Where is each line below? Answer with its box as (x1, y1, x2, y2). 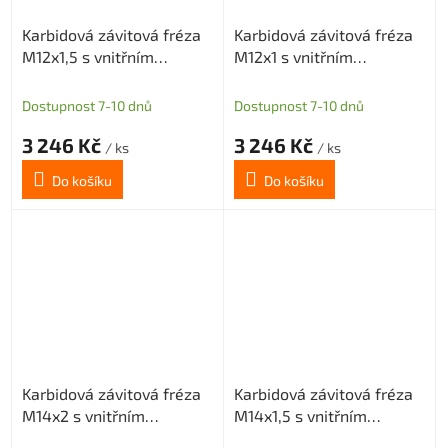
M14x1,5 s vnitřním (234, 405, 367, 425)
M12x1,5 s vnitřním (22, 47, 154, 67)
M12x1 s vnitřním (234, 47, 353, 67)
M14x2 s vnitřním (22, 405, 145, 425)
